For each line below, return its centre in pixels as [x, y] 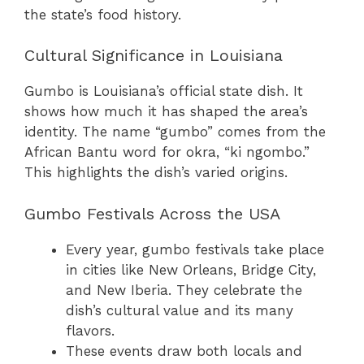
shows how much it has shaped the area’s [166, 112]
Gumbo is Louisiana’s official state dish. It [164, 91]
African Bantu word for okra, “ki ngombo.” [167, 152]
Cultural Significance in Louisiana [154, 56]
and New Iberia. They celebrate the [184, 290]
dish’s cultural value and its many [180, 310]
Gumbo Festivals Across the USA [152, 213]
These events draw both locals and [184, 351]
